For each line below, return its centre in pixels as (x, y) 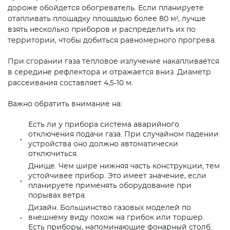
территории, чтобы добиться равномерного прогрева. (112, 41)
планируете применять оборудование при (110, 186)
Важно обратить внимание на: (65, 104)
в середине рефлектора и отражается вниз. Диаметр (109, 73)
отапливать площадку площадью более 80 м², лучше (107, 19)
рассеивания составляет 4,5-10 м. (70, 83)
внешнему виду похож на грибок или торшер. (116, 218)
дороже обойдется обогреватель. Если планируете (106, 8)
